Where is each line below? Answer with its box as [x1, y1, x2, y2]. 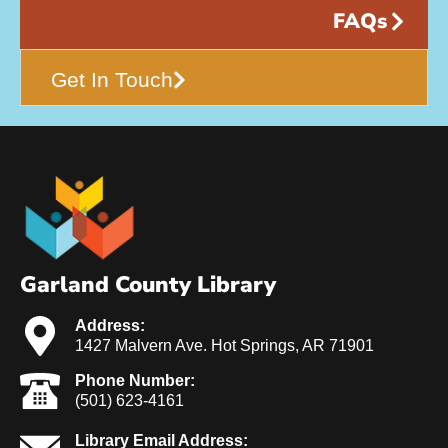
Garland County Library [20, 268, 276, 300]
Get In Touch [51, 68, 173, 92]
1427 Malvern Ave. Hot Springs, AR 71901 [75, 336, 374, 354]
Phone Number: [75, 371, 195, 389]
